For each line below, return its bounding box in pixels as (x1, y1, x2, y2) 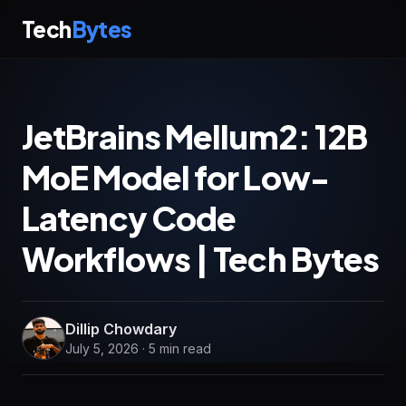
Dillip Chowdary (65, 320, 177, 338)
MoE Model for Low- (22, 157, 329, 198)
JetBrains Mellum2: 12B (22, 116, 368, 157)
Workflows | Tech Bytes (22, 238, 380, 279)
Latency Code (22, 198, 237, 238)
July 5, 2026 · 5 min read (65, 341, 211, 356)
